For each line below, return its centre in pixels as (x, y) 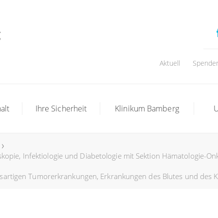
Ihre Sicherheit (61, 109)
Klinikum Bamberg (147, 109)
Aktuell (170, 63)
